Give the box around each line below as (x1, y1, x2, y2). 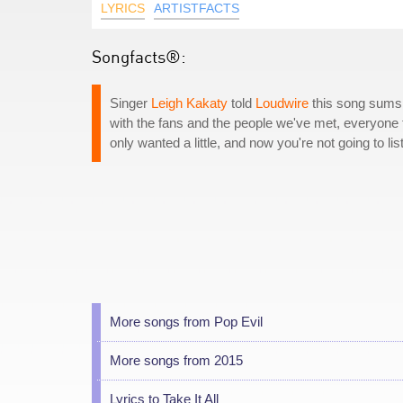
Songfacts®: (92, 46, 186, 67)
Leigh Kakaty (151, 95, 228, 111)
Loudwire (255, 95, 309, 111)
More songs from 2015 (110, 353, 243, 368)
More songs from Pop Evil (110, 314, 263, 329)
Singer (110, 95, 151, 111)
